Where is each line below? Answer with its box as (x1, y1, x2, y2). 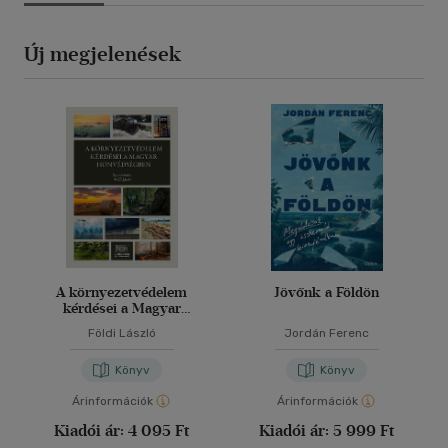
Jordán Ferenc (284, 326, 369, 341)
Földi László (87, 326, 156, 341)
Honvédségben (74, 316, 169, 334)
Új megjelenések (24, 42, 181, 67)
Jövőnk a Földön (274, 284, 379, 302)
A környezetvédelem (56, 284, 187, 302)
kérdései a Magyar (62, 300, 181, 318)
